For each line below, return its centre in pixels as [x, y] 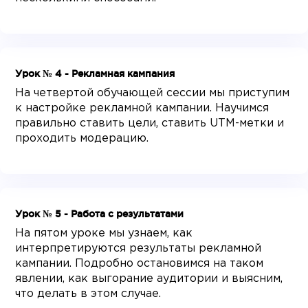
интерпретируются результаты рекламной [139, 249]
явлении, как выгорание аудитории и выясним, [149, 279]
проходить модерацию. [82, 139]
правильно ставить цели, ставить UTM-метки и [150, 124]
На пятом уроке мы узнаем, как [104, 234]
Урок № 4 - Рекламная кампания [95, 74]
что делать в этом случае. [88, 294]
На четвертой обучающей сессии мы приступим [153, 93]
